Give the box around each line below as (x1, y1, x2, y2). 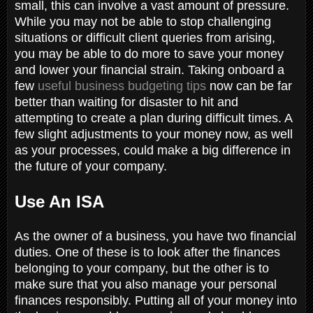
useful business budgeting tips (38, 78, 206, 93)
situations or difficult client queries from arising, (15, 30, 275, 45)
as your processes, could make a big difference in (15, 143, 291, 157)
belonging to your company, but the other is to (15, 261, 269, 275)
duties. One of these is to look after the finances (15, 245, 280, 259)
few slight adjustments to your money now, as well (15, 126, 293, 141)
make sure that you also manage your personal (15, 277, 277, 291)
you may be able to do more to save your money (15, 46, 284, 61)
